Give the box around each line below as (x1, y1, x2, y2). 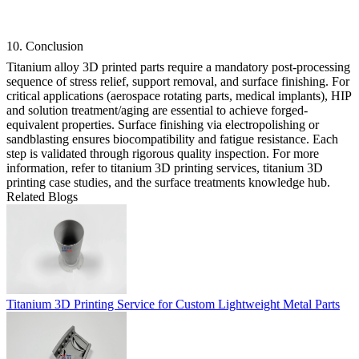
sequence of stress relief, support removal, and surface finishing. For (6, 74, 349, 88)
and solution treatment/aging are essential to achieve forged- (6, 103, 308, 117)
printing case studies (6, 175, 108, 189)
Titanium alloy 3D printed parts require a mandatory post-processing (6, 59, 350, 74)
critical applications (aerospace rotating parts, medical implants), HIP (6, 88, 351, 103)
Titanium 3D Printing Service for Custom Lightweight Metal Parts (6, 297, 340, 312)
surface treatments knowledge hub (155, 175, 327, 189)
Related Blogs (6, 189, 78, 204)
